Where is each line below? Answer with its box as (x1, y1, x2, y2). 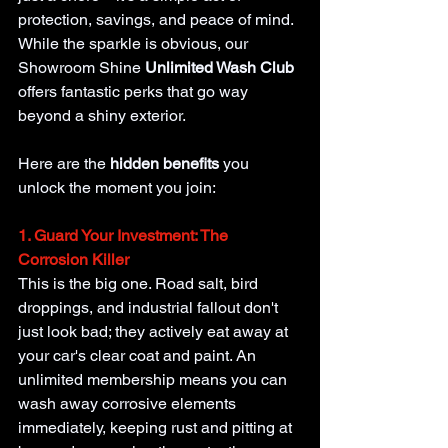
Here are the (18, 154, 106, 174)
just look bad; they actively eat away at (18, 322, 292, 342)
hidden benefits (106, 154, 223, 174)
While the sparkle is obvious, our (18, 34, 252, 54)
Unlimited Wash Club (145, 58, 298, 78)
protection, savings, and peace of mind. (18, 10, 297, 30)
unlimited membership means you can (18, 370, 291, 390)
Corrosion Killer (18, 250, 129, 270)
